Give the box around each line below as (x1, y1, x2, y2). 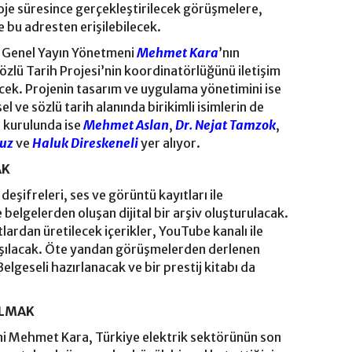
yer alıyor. (138, 135, 203, 152)
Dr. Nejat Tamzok (175, 117, 276, 134)
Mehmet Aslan (83, 117, 169, 134)
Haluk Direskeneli (32, 135, 138, 152)
